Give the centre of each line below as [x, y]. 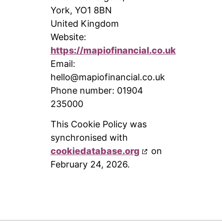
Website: [68, 37]
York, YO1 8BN [81, 10]
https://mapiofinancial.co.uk [113, 50]
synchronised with [89, 138]
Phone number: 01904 [97, 90]
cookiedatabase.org [95, 151]
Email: [63, 63]
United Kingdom [84, 23]
